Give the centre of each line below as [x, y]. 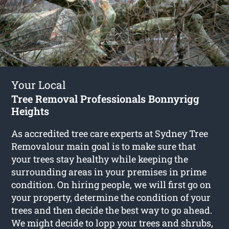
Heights [30, 111]
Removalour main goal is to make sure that [104, 146]
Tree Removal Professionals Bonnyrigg [106, 98]
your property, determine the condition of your [111, 197]
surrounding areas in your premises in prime [109, 171]
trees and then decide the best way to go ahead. [112, 210]
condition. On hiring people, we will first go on [111, 184]
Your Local [39, 85]
